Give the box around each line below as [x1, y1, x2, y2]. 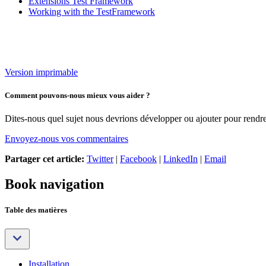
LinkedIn [163, 154, 198, 164]
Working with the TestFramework [28, 6, 155, 17]
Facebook [120, 154, 157, 164]
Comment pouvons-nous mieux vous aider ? [5, 91, 150, 100]
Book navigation [5, 176, 104, 192]
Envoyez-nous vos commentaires [5, 134, 128, 144]
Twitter [87, 154, 113, 164]
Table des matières [5, 205, 67, 215]
